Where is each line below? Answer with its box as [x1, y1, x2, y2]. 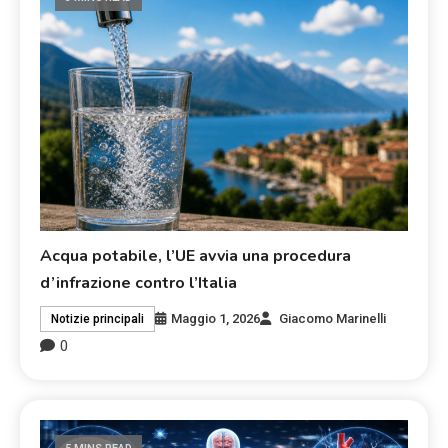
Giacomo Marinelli [279, 311, 387, 327]
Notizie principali [51, 312, 145, 327]
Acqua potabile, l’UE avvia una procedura [40, 245, 352, 268]
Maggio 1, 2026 [171, 311, 261, 327]
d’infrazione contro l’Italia [40, 272, 238, 295]
